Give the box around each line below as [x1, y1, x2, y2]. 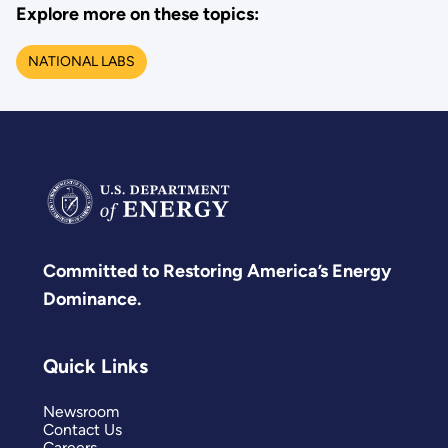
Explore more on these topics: [15, 3, 259, 26]
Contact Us [43, 420, 122, 440]
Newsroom [43, 402, 119, 422]
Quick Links [43, 353, 148, 378]
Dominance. [43, 287, 141, 310]
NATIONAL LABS [27, 53, 135, 70]
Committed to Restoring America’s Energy [43, 259, 391, 282]
